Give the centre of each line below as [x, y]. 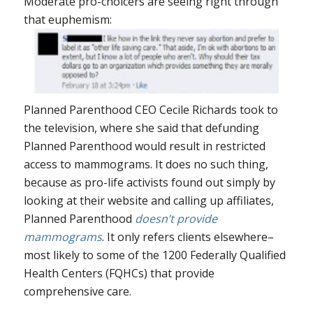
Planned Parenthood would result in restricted [144, 146]
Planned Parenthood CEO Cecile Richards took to [151, 109]
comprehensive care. [77, 291]
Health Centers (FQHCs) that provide [119, 273]
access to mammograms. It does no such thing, [146, 164]
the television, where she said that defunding [141, 128]
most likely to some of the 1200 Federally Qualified [154, 255]
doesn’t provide [176, 218]
